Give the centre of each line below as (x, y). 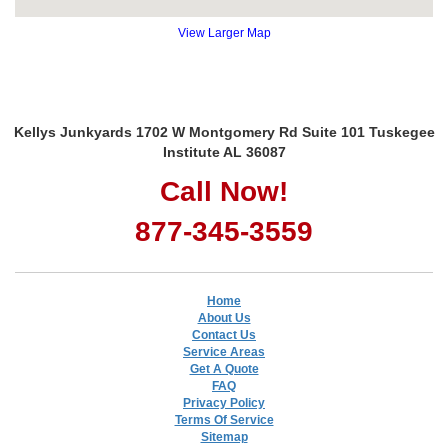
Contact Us (224, 334)
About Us (224, 317)
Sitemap (224, 436)
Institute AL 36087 (224, 151)
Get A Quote (224, 368)
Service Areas (224, 351)
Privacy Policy (224, 402)
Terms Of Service (224, 419)
